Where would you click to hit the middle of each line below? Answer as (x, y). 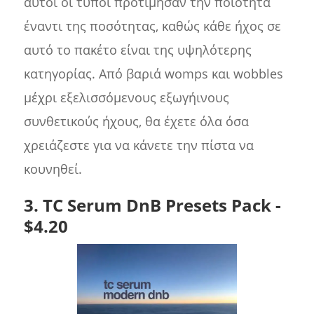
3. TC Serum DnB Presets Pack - (152, 205)
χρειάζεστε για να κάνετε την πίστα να (138, 145)
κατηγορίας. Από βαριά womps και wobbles (153, 74)
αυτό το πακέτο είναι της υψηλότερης (137, 50)
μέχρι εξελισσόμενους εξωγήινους (126, 98)
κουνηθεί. (53, 169)
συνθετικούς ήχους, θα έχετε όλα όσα (136, 122)
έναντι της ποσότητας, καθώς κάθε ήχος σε (152, 26)
